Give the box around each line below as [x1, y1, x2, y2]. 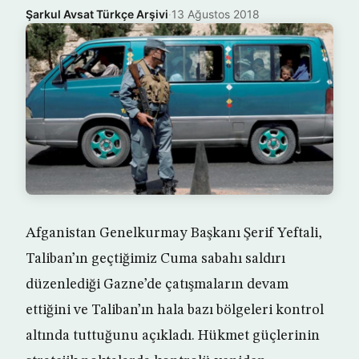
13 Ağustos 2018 [171, 7, 260, 21]
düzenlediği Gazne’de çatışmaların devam [26, 277, 288, 292]
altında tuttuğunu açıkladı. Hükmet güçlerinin [26, 329, 320, 344]
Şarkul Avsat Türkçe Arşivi [26, 7, 168, 21]
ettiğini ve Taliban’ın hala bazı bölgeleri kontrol [26, 303, 324, 318]
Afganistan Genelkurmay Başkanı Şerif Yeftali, [26, 226, 322, 241]
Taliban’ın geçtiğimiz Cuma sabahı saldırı [26, 252, 285, 267]
